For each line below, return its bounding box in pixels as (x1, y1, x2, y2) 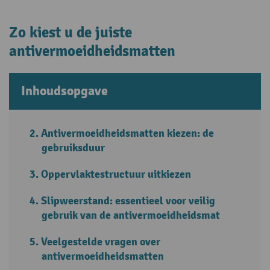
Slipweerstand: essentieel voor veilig (41, 193, 216, 208)
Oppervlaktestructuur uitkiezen (41, 167, 192, 181)
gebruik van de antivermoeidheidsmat (42, 208, 220, 222)
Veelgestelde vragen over (41, 234, 161, 249)
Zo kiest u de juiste (9, 22, 132, 42)
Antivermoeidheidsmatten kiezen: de (41, 126, 215, 140)
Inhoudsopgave (21, 83, 108, 99)
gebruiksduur (42, 140, 105, 155)
